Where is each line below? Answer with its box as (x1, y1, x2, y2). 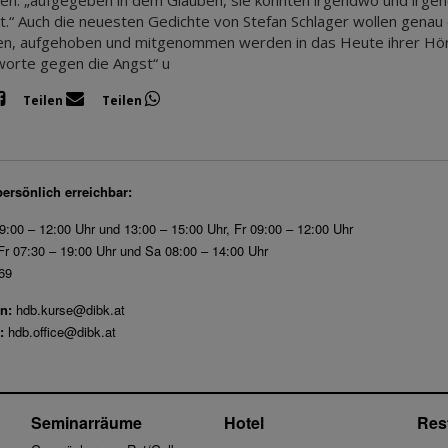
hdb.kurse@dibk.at (16, 300, 125, 319)
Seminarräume (30, 411, 142, 435)
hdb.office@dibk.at (8, 322, 116, 341)
